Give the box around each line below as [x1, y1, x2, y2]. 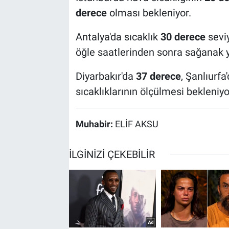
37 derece [135, 70, 181, 83]
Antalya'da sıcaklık [75, 31, 161, 43]
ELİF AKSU [114, 119, 158, 130]
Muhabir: [75, 119, 115, 130]
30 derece [160, 31, 205, 43]
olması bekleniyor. [106, 7, 191, 19]
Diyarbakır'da [75, 70, 136, 83]
